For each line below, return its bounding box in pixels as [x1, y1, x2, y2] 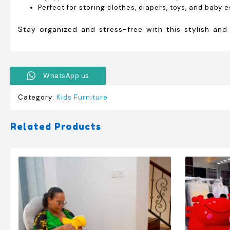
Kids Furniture [56, 92, 108, 102]
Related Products [10, 120, 101, 132]
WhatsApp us [43, 71, 89, 80]
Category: [18, 92, 56, 102]
